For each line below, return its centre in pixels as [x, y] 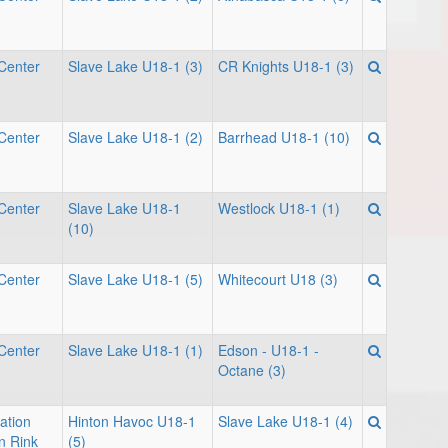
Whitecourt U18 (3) [278, 279]
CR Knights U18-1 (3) [286, 66]
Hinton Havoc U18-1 [132, 421]
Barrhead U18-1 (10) [284, 137]
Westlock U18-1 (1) [279, 208]
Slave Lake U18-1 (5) [135, 279]
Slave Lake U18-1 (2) [135, 137]
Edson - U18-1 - [268, 350]
